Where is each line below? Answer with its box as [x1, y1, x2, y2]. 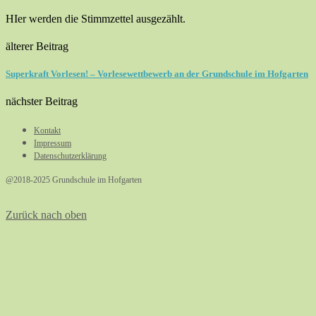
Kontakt [34, 126, 61, 136]
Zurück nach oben [6, 209, 87, 221]
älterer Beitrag [6, 39, 68, 52]
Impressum [34, 138, 71, 149]
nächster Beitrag [6, 95, 78, 108]
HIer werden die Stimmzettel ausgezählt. [6, 12, 186, 25]
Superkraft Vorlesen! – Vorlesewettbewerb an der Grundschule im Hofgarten [6, 68, 308, 79]
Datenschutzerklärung [34, 151, 107, 162]
